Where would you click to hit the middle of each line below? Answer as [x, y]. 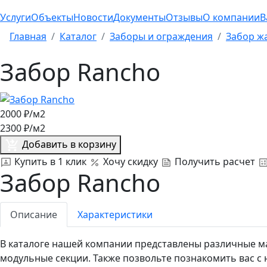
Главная [28, 36]
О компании [231, 17]
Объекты [52, 17]
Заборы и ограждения [161, 36]
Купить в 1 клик [50, 161]
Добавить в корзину [68, 144]
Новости [93, 17]
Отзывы [184, 17]
